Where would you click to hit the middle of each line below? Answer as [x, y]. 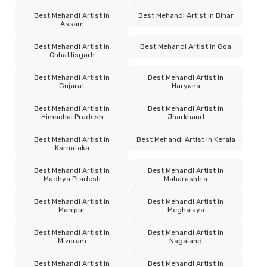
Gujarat [72, 86]
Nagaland [186, 240]
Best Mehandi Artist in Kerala [186, 139]
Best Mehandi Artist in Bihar [186, 15]
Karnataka [72, 148]
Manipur [72, 209]
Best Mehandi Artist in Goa [186, 46]
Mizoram [72, 240]
